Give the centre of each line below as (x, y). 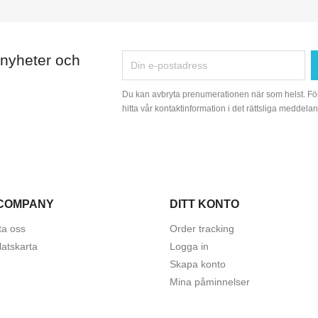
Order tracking (202, 229)
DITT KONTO (204, 204)
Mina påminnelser (210, 282)
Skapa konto (198, 264)
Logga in (189, 247)
